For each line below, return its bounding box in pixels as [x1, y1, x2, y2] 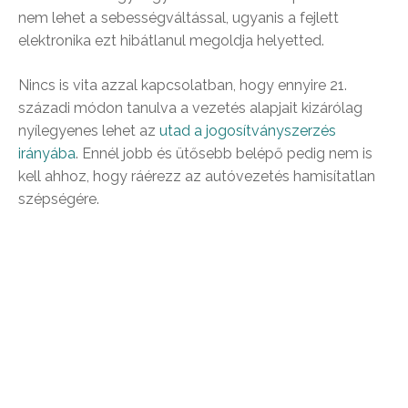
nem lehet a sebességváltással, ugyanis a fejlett [18, 8, 339, 26]
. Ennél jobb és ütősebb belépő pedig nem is [76, 144, 372, 162]
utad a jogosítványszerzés [159, 121, 336, 139]
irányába [18, 144, 76, 162]
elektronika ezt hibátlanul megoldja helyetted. [18, 31, 324, 49]
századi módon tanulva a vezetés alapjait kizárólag [18, 98, 362, 117]
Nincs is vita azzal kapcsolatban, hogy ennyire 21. [18, 76, 347, 94]
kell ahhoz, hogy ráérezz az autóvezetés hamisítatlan [18, 167, 375, 185]
